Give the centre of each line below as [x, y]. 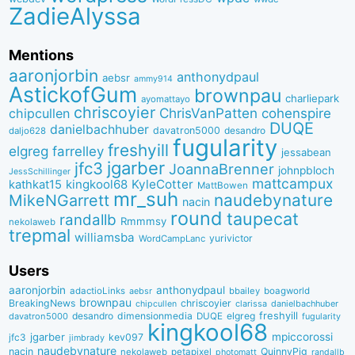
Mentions [42, 55]
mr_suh [146, 199]
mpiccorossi [303, 336]
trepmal [40, 235]
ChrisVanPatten [209, 113]
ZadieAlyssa [75, 17]
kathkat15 [36, 184]
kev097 [126, 337]
